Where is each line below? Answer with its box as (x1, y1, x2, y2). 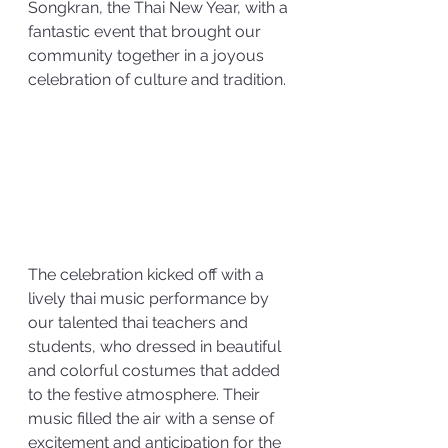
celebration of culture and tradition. (28, 70, 290, 89)
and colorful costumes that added (28, 361, 284, 381)
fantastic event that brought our (28, 22, 265, 41)
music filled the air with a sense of (28, 409, 278, 429)
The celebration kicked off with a (28, 265, 268, 285)
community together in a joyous (28, 46, 268, 65)
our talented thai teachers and (28, 313, 252, 333)
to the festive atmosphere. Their (28, 385, 264, 405)
